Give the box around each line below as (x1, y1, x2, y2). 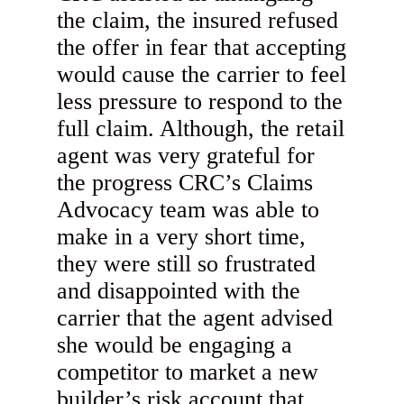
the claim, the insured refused (57, 7, 339, 34)
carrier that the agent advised (57, 305, 334, 332)
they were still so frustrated (57, 251, 317, 278)
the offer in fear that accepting (57, 34, 347, 61)
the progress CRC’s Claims (57, 170, 314, 197)
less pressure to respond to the (57, 88, 344, 115)
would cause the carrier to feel (57, 61, 347, 88)
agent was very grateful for (57, 142, 316, 170)
